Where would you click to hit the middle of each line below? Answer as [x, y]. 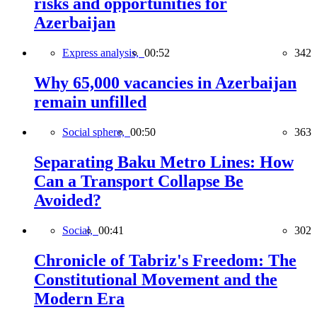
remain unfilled [90, 102]
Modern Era [79, 298]
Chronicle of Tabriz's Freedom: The [165, 260]
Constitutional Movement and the [156, 279]
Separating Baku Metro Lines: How [164, 162]
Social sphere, [96, 132]
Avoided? [68, 200]
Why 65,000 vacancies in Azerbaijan [165, 83]
